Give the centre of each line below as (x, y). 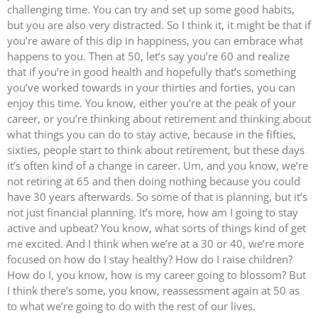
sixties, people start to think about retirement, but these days (156, 149)
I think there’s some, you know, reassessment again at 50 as (153, 290)
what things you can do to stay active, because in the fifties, (152, 134)
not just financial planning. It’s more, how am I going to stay (153, 212)
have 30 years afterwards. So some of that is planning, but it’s (157, 196)
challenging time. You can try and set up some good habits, (151, 9)
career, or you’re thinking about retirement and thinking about (159, 118)
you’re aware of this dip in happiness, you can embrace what (155, 40)
